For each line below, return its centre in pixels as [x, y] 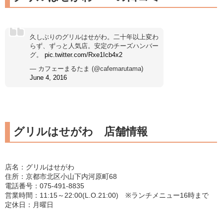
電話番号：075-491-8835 [45, 186]
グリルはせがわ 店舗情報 [81, 132]
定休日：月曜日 [29, 205]
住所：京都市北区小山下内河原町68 [61, 177]
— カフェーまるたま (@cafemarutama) [86, 69]
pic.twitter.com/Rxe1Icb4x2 [83, 55]
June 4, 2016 [48, 78]
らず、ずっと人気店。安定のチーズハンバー [94, 46]
